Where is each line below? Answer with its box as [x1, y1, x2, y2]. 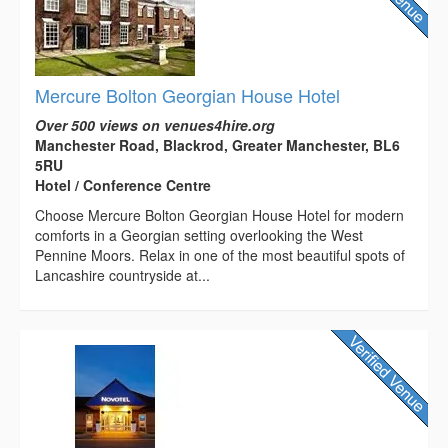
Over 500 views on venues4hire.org [35, 115, 275, 136]
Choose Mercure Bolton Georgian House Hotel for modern [35, 205, 404, 226]
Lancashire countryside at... [35, 265, 210, 286]
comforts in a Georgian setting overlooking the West [35, 225, 363, 246]
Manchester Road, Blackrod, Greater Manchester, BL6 [35, 135, 400, 156]
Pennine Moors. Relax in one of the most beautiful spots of [35, 245, 405, 266]
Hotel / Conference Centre [35, 175, 211, 196]
